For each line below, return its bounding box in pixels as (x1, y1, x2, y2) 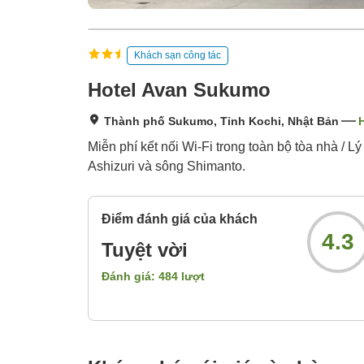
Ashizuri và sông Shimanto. (88, 159, 245, 174)
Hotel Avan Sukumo (88, 79, 271, 102)
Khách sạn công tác (134, 49, 221, 61)
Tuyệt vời (102, 239, 188, 262)
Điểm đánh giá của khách (102, 212, 258, 227)
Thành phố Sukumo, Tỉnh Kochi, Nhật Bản (104, 115, 339, 128)
